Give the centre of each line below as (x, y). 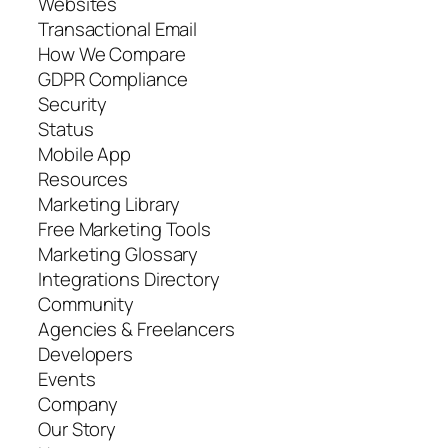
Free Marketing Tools (124, 228)
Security (73, 103)
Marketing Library (109, 203)
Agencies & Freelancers (136, 328)
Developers (85, 353)
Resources (83, 178)
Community (86, 303)
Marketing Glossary (118, 253)
